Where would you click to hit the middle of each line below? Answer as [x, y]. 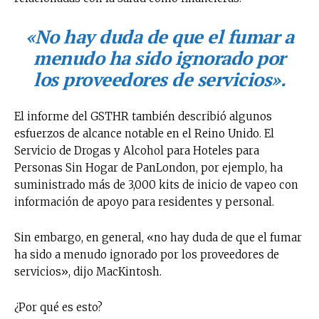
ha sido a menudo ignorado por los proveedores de [147, 254]
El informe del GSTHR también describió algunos [143, 116]
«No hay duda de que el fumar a [159, 36]
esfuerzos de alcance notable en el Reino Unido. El [144, 133]
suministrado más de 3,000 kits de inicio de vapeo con [156, 184]
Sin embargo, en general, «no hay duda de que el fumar [158, 237]
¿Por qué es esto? [58, 307]
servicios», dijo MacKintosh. [88, 271]
